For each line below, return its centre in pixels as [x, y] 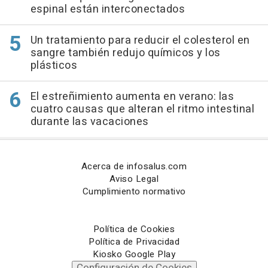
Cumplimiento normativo [134, 191]
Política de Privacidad [134, 242]
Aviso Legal [134, 179]
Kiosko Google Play [134, 254]
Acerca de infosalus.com [134, 166]
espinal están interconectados [107, 9]
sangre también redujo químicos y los [125, 53]
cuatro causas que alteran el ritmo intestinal [142, 109]
